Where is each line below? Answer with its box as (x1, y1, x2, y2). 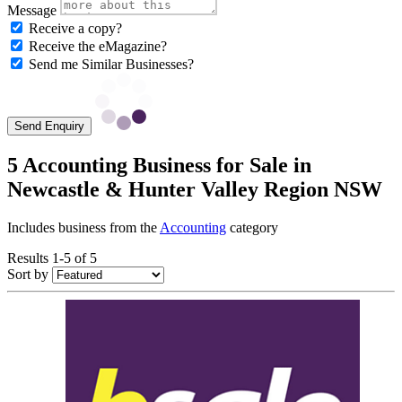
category (226, 220, 278, 236)
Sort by (7, 267, 48, 283)
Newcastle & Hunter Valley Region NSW (7, 178, 382, 202)
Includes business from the (7, 220, 160, 236)
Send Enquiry (14, 119, 84, 134)
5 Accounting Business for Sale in (7, 153, 311, 178)
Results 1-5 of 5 (7, 250, 97, 267)
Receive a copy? (29, 21, 122, 37)
